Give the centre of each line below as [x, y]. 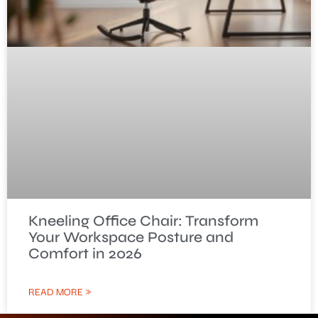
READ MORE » [60, 291]
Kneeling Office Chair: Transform [143, 221]
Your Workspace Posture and [131, 238]
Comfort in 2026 [85, 254]
